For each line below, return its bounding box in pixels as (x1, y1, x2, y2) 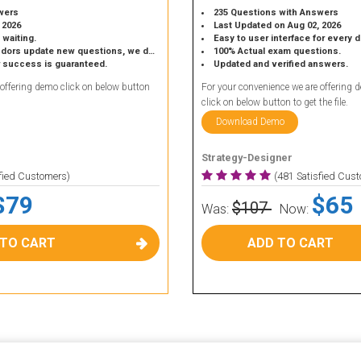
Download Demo (215, 116, 284, 127)
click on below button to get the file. (201, 97, 348, 108)
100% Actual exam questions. (214, 46, 342, 56)
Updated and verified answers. (214, 59, 349, 69)
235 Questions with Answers (214, 7, 339, 18)
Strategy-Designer (201, 151, 293, 164)
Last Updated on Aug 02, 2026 (214, 20, 342, 31)
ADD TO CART (247, 235, 334, 251)
